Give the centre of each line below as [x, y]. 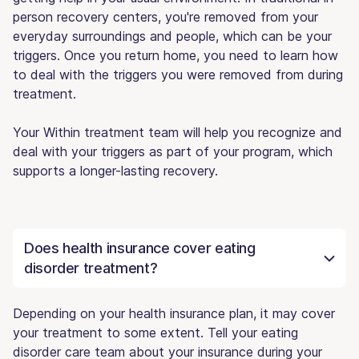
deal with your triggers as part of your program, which [173, 151]
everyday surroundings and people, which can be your [172, 36]
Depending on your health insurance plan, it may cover [174, 313]
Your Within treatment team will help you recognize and [177, 132]
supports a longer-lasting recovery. [115, 170]
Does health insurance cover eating [140, 248]
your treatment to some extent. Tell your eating [155, 332]
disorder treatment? [91, 268]
